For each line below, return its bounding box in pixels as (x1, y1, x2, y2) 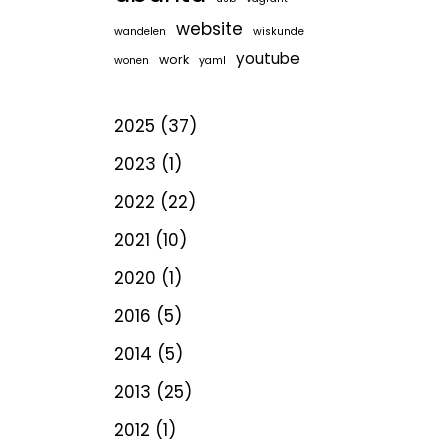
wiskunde (252, 24, 304, 39)
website (175, 17, 243, 41)
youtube (235, 48, 300, 69)
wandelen (113, 24, 166, 39)
